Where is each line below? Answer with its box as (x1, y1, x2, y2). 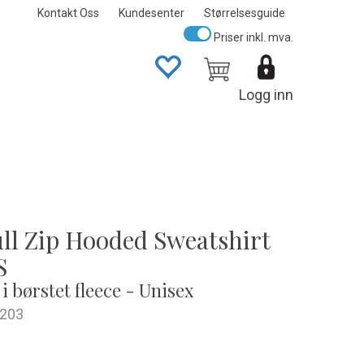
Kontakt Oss (37, 6, 99, 19)
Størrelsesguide (204, 6, 285, 19)
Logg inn (239, 86, 293, 103)
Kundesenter (119, 6, 184, 19)
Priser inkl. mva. (211, 31, 293, 44)
